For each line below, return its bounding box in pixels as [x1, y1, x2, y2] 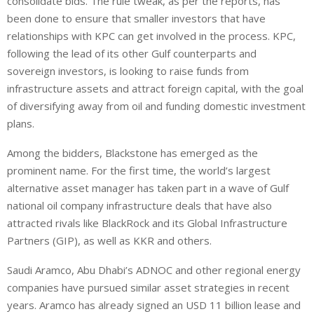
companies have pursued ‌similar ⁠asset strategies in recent [7, 280, 289, 295]
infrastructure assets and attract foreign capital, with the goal [7, 81, 303, 96]
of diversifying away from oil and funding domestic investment [7, 99, 306, 114]
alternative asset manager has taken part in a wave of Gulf [7, 181, 289, 196]
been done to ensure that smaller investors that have [7, 11, 266, 26]
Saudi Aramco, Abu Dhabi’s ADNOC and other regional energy [7, 263, 301, 278]
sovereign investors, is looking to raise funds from [7, 64, 249, 78]
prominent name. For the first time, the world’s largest [7, 163, 271, 178]
